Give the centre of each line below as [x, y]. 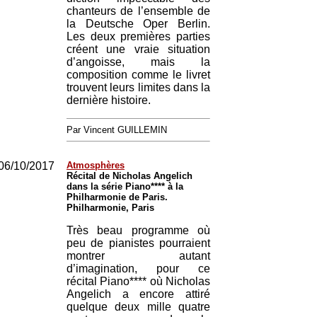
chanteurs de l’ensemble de [138, 11]
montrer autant [138, 256]
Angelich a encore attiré [138, 294]
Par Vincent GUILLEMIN [117, 130]
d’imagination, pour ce [138, 269]
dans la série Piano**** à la [125, 186]
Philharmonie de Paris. [117, 197]
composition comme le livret [138, 75]
